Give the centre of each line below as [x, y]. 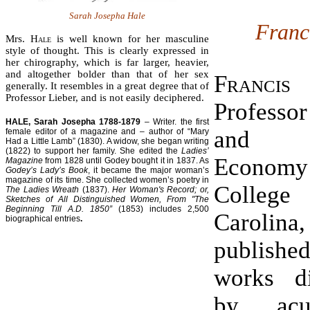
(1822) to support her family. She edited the [93, 151]
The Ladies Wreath [43, 190]
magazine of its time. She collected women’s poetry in [107, 180]
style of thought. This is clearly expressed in [107, 50]
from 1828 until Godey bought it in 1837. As [126, 161]
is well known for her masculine [133, 38]
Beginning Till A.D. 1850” [62, 209]
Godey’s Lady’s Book [47, 171]
